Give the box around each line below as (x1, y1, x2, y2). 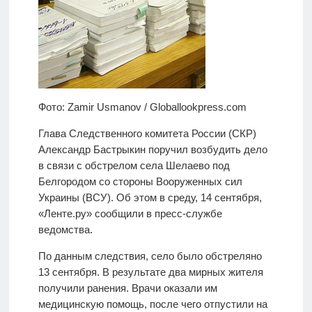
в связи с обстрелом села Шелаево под (38, 159, 230, 172)
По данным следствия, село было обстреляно (38, 250, 262, 263)
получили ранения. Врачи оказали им (38, 282, 217, 295)
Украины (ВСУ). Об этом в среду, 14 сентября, (38, 192, 262, 204)
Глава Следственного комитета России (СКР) (38, 127, 256, 140)
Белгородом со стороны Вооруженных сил (38, 175, 242, 188)
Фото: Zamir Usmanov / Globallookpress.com (38, 101, 247, 114)
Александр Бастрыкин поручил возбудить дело (38, 143, 267, 156)
